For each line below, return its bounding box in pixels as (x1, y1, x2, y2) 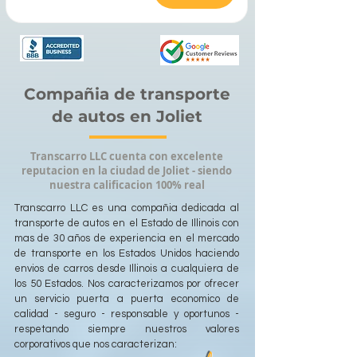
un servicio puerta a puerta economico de (14, 292, 239, 304)
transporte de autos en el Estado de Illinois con (14, 217, 239, 229)
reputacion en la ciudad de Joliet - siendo (22, 163, 232, 178)
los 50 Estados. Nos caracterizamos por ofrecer (14, 277, 239, 289)
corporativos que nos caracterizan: (14, 338, 177, 350)
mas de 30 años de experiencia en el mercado (14, 232, 239, 244)
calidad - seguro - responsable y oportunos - (14, 308, 239, 320)
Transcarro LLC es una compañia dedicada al (14, 202, 239, 214)
